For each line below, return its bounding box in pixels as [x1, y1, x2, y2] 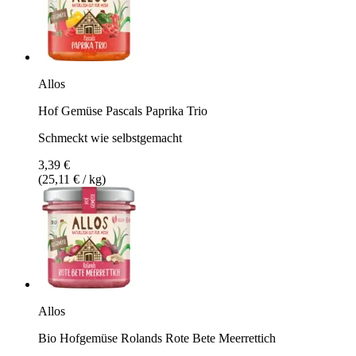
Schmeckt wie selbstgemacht [38, 130, 182, 145]
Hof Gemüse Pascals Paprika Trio [38, 103, 207, 118]
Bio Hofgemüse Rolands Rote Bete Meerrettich [38, 331, 276, 345]
